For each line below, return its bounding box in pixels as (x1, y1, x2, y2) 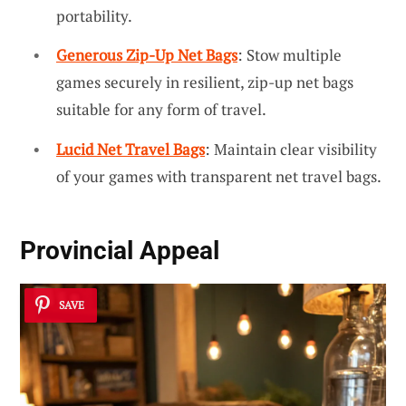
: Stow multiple (237, 44, 342, 66)
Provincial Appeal (20, 236, 219, 266)
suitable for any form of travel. (56, 99, 266, 121)
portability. (56, 5, 132, 26)
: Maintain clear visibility (205, 138, 377, 159)
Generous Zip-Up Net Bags (56, 44, 237, 66)
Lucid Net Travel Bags (56, 138, 205, 159)
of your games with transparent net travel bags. (56, 165, 382, 187)
